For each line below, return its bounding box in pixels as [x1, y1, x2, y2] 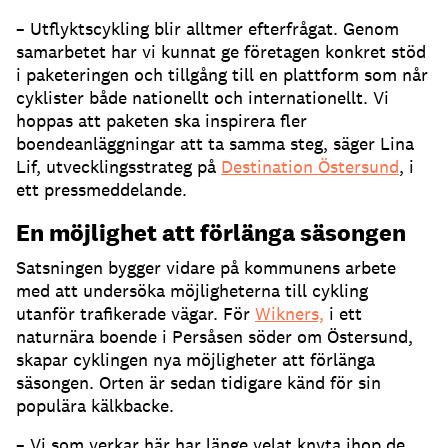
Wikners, [255, 302, 324, 326]
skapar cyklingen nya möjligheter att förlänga [16, 348, 375, 372]
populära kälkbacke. [16, 394, 174, 418]
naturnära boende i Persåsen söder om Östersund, [16, 325, 413, 349]
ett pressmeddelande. [16, 178, 187, 202]
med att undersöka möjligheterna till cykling [16, 279, 368, 303]
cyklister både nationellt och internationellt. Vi [16, 86, 389, 110]
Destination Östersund [221, 155, 399, 179]
